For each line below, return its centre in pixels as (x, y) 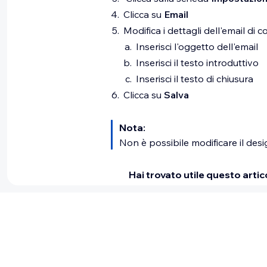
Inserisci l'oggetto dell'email (197, 46)
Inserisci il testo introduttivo (197, 63)
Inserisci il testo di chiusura (195, 79)
